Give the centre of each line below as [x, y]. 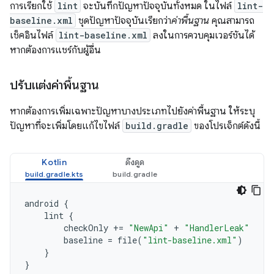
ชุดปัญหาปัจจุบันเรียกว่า [124, 20]
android [42, 203]
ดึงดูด [135, 162]
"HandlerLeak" [217, 228]
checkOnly [86, 228]
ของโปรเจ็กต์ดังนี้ [226, 126]
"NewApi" [149, 228]
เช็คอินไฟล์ [33, 35]
